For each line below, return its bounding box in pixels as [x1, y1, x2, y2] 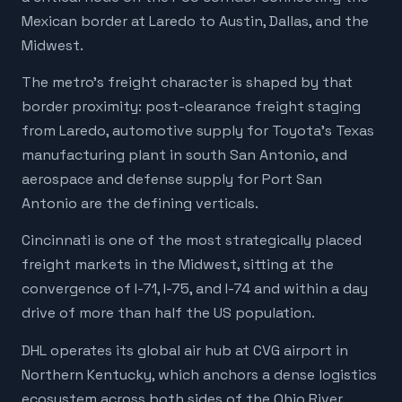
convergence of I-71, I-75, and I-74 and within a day [22, 279, 368, 299]
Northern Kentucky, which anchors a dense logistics [22, 364, 377, 384]
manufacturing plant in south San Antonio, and [22, 145, 347, 165]
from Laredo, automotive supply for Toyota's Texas [22, 121, 374, 141]
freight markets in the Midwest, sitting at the [22, 255, 334, 275]
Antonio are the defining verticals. [22, 194, 258, 214]
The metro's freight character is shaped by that [22, 73, 353, 92]
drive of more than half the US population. [22, 303, 315, 323]
